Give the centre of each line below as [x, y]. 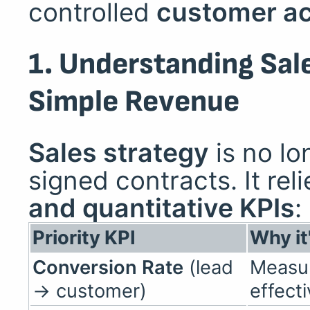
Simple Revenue [134, 101]
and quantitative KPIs [161, 208]
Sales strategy [118, 152]
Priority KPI [84, 237]
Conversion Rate [108, 267]
